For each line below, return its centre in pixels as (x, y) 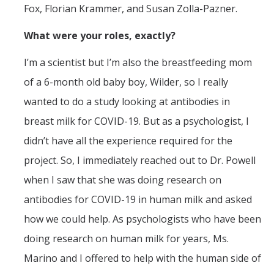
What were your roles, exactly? (100, 36)
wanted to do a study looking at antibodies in (127, 102)
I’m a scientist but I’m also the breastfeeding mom (138, 63)
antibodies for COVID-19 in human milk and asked (138, 200)
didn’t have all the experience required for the (128, 141)
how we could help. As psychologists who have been (143, 219)
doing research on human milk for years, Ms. (126, 239)
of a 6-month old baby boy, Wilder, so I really (126, 82)
